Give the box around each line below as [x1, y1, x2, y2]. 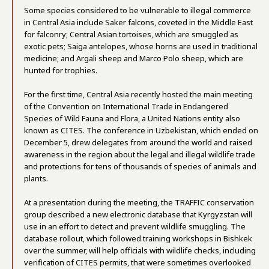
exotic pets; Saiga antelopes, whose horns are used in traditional [24, 41, 258, 52]
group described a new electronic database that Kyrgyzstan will [24, 209, 252, 220]
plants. [24, 173, 48, 184]
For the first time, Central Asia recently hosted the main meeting [24, 89, 253, 100]
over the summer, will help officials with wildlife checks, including [24, 245, 256, 256]
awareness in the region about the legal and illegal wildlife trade [24, 149, 255, 160]
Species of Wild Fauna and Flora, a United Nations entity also [24, 113, 240, 124]
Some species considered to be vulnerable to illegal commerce [24, 5, 251, 16]
